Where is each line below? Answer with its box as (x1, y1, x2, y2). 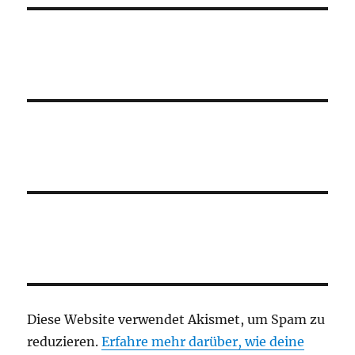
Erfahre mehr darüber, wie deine (101, 334, 305, 350)
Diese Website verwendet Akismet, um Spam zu (27, 311, 326, 328)
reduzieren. (27, 334, 102, 350)
